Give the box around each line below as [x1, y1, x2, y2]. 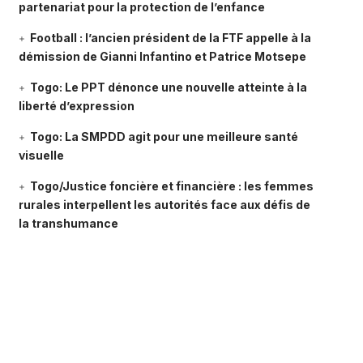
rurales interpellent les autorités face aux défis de [18, 198, 310, 212]
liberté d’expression [18, 99, 135, 113]
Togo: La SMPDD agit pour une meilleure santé [29, 130, 298, 144]
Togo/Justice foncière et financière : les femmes [29, 179, 314, 194]
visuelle [18, 148, 64, 163]
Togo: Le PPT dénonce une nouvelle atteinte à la [29, 80, 307, 95]
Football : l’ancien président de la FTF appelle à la [29, 31, 311, 45]
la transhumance [18, 216, 118, 231]
